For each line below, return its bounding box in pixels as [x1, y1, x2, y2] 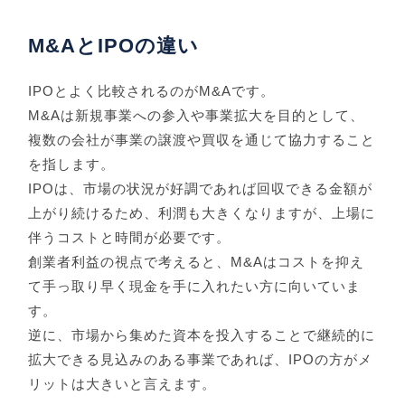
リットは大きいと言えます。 [28, 376, 217, 392]
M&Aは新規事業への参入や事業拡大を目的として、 [28, 108, 365, 124]
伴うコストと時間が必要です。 [28, 230, 231, 246]
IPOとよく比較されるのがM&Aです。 [28, 83, 276, 99]
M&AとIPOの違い [28, 34, 200, 58]
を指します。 [28, 156, 116, 173]
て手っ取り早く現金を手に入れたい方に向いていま [28, 278, 362, 295]
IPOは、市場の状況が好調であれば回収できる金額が [28, 181, 373, 197]
